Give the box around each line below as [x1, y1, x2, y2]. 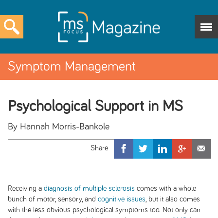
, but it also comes [145, 195, 200, 203]
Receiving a [7, 184, 44, 192]
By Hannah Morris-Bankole [7, 122, 109, 131]
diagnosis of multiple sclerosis [43, 184, 135, 192]
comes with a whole [134, 184, 196, 192]
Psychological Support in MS [7, 99, 183, 114]
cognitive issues [97, 195, 145, 203]
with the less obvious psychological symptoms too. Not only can [7, 206, 200, 214]
